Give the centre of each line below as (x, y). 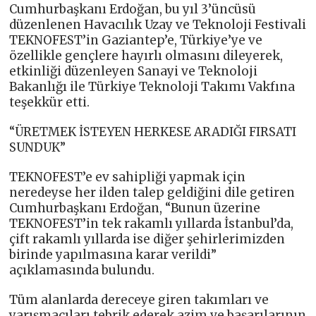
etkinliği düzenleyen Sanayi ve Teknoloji (134, 71)
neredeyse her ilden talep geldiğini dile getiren (152, 192)
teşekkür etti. (50, 102)
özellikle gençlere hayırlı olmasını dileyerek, (146, 55)
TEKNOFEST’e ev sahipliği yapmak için (128, 177)
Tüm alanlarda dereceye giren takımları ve (139, 299)
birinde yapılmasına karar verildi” (113, 254)
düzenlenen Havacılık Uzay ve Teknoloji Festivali (158, 24)
